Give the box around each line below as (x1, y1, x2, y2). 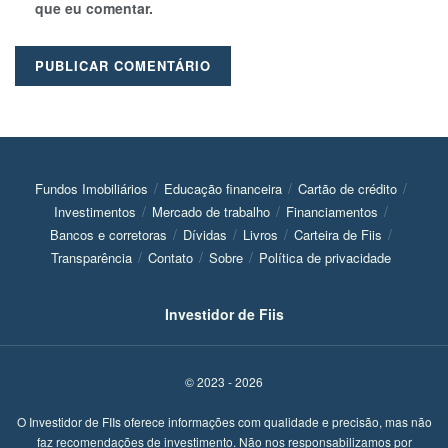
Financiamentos (286, 202, 378, 222)
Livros (243, 225, 278, 245)
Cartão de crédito (298, 179, 397, 199)
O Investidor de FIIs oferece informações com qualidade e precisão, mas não (16, 413, 432, 431)
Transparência (51, 248, 132, 268)
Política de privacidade (259, 248, 391, 268)
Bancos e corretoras (50, 225, 167, 245)
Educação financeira (164, 179, 282, 199)
